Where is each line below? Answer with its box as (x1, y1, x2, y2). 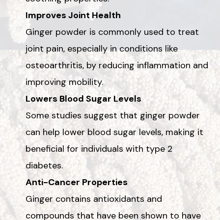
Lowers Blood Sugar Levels (26, 92, 141, 105)
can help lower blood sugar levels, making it (26, 126, 203, 138)
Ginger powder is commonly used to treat (26, 26, 199, 38)
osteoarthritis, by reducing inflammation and (26, 59, 208, 71)
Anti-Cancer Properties (26, 176, 128, 188)
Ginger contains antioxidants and (26, 192, 162, 205)
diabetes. (26, 159, 63, 171)
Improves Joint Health (26, 9, 121, 21)
